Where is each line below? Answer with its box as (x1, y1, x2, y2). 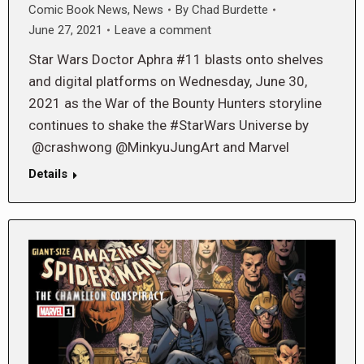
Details (28, 166, 67, 181)
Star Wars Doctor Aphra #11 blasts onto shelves (28, 50, 323, 67)
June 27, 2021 (28, 22, 102, 37)
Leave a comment (115, 22, 211, 37)
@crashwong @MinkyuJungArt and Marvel (28, 138, 289, 155)
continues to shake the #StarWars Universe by (28, 116, 309, 133)
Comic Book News (28, 2, 128, 17)
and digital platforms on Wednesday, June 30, (28, 72, 307, 89)
